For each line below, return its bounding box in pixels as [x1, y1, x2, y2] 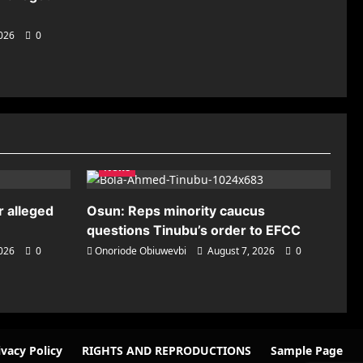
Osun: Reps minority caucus [87, 203, 265, 219]
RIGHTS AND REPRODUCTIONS [82, 343, 251, 358]
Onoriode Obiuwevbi [95, 244, 186, 258]
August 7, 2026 [205, 244, 277, 258]
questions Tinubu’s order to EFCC [87, 222, 301, 238]
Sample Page [271, 343, 343, 358]
